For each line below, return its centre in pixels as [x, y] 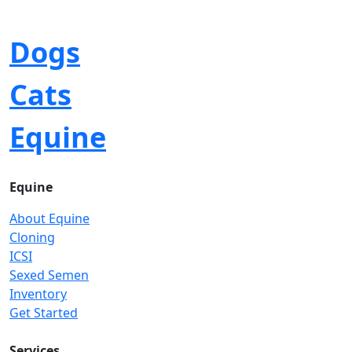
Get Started [44, 313]
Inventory [38, 294]
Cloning [32, 237]
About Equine [49, 218]
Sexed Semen [49, 275]
